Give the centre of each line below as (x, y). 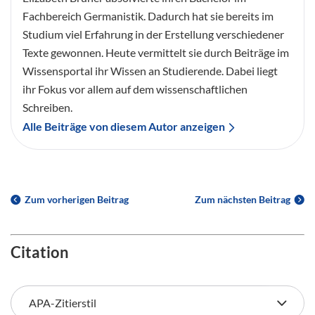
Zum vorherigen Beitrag (77, 199)
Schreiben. (47, 107)
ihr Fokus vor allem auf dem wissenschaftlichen (135, 89)
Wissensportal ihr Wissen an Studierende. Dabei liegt (150, 70)
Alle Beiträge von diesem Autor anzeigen (124, 126)
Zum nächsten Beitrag (243, 199)
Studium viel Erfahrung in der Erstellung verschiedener (153, 34)
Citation (40, 252)
